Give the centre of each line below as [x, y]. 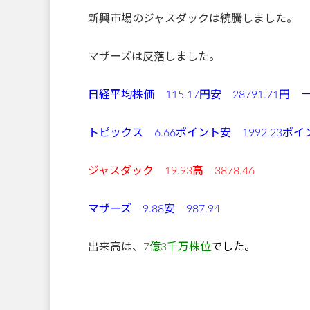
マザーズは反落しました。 [154, 56]
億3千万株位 [180, 247]
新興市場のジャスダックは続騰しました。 [193, 18]
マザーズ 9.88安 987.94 [154, 209]
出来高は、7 [119, 247]
